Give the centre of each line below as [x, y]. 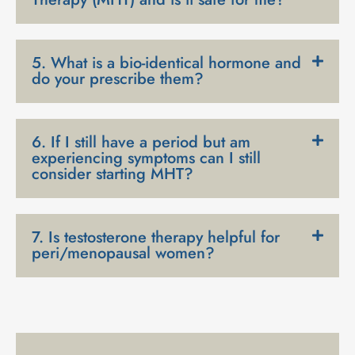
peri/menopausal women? [123, 253]
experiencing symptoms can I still [146, 158]
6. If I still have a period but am [141, 142]
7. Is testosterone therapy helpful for [156, 237]
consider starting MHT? [113, 174]
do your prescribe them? [118, 78]
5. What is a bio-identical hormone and [166, 63]
